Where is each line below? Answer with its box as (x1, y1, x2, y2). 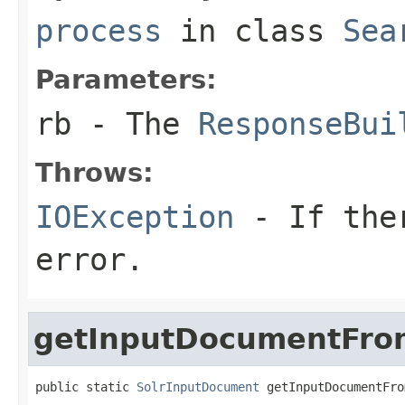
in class (162, 12, 343, 49)
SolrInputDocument (137, 379, 259, 394)
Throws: (35, 156, 154, 188)
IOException (35, 198, 234, 235)
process (35, 12, 162, 49)
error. (35, 240, 144, 278)
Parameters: (35, 63, 217, 95)
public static (35, 379, 137, 394)
